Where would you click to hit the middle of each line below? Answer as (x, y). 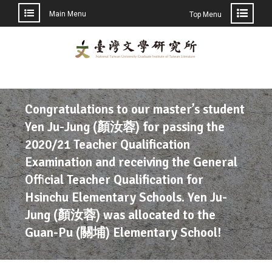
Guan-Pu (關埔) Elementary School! (123, 233)
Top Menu (206, 15)
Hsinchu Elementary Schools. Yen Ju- (126, 197)
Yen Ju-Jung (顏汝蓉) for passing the (125, 127)
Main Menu (68, 14)
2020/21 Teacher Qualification (108, 144)
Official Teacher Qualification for (114, 180)
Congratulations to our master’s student (135, 109)
